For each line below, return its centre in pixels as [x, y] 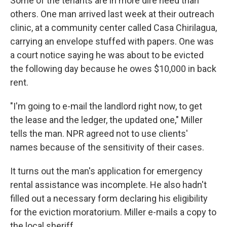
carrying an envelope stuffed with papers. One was [112, 41]
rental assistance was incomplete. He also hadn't [108, 185]
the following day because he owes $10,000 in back [113, 69]
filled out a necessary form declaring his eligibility [109, 198]
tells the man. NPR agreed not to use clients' [99, 134]
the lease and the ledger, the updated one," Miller [106, 120]
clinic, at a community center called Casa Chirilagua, [113, 28]
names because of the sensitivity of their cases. [107, 147]
